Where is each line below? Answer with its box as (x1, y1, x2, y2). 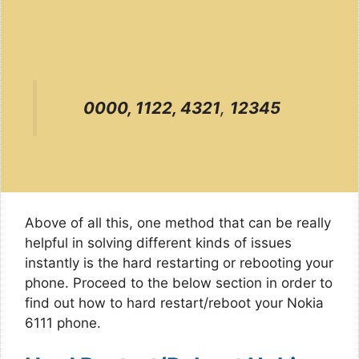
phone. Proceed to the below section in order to (25, 274, 333, 291)
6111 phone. (25, 314, 101, 331)
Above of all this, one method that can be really (25, 214, 331, 231)
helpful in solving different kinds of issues (25, 234, 292, 251)
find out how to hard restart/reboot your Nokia (25, 294, 324, 311)
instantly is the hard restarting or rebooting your (25, 254, 333, 271)
